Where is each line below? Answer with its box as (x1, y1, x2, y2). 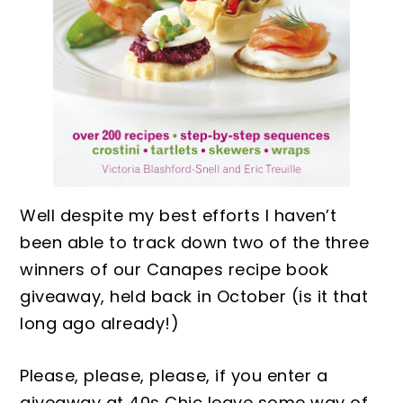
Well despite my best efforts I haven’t (20, 203, 337, 227)
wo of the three (238, 230, 370, 254)
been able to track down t (20, 230, 239, 254)
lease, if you (160, 363, 263, 387)
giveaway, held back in (20, 284, 217, 308)
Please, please (20, 363, 141, 387)
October (216, 284, 287, 308)
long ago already (20, 311, 166, 335)
